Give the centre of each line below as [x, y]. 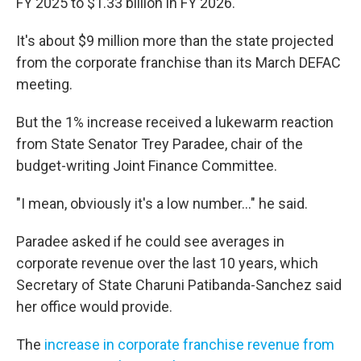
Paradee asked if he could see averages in [150, 241]
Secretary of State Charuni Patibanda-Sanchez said [179, 284]
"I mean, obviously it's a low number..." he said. [162, 203]
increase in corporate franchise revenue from [189, 344]
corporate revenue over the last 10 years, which [167, 263]
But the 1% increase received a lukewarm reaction [175, 122]
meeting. [44, 84]
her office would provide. [94, 306]
